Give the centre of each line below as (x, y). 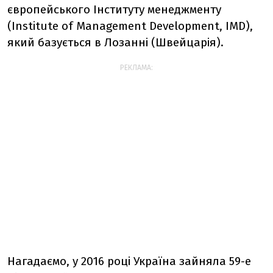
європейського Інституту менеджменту (114, 9)
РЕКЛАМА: (136, 68)
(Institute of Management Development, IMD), (130, 26)
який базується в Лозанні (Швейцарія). (115, 42)
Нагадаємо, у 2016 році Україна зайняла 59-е (129, 261)
